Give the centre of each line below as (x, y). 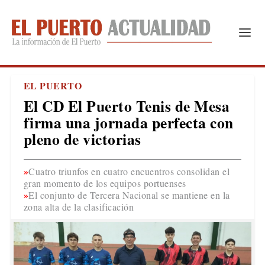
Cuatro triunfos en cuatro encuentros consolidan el (129, 171)
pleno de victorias (82, 139)
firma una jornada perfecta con (128, 122)
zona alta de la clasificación (79, 207)
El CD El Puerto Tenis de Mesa (127, 106)
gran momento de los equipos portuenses (105, 183)
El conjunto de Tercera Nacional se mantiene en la (129, 195)
